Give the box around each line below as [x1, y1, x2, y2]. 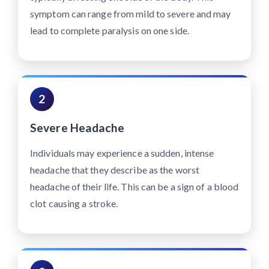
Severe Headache [30, 121, 125, 134]
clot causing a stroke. [30, 198, 118, 209]
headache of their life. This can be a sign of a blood [30, 181, 239, 192]
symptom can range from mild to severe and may [30, 8, 231, 19]
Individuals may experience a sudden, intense [30, 147, 214, 159]
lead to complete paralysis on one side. [30, 25, 189, 36]
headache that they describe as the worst [30, 164, 200, 175]
